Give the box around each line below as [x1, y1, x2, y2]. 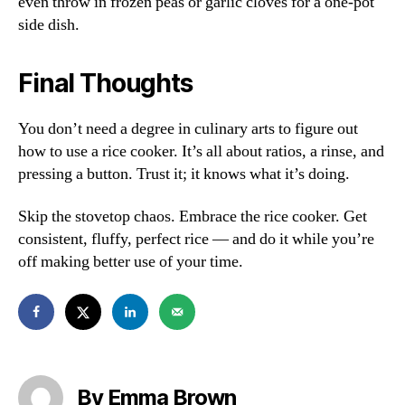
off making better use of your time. [18, 251, 243, 273]
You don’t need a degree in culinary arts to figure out [18, 118, 358, 139]
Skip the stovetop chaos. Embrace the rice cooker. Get [18, 206, 367, 228]
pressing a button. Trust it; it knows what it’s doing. [18, 163, 350, 184]
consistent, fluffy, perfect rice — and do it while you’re [18, 229, 374, 250]
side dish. [18, 14, 80, 35]
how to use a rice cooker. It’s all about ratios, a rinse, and [18, 140, 384, 162]
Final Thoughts [18, 67, 193, 99]
